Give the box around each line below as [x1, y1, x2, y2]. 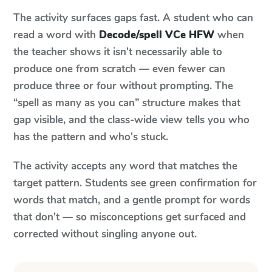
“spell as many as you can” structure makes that [13, 96, 240, 110]
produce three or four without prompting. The [13, 79, 233, 93]
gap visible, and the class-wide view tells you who [13, 113, 250, 127]
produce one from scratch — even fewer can [13, 62, 225, 76]
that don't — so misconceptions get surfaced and [13, 210, 246, 224]
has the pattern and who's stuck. [13, 130, 168, 144]
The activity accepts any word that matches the [13, 159, 237, 173]
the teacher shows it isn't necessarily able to [13, 45, 222, 59]
